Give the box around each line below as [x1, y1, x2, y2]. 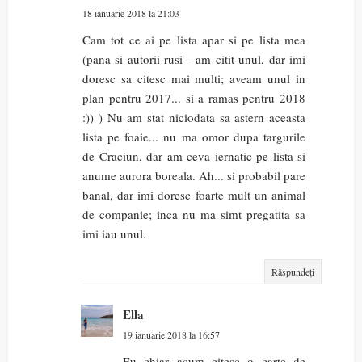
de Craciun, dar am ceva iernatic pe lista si [82, 148, 305, 165]
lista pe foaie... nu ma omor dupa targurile [82, 128, 305, 145]
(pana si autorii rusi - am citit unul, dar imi [82, 51, 305, 68]
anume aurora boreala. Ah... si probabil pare [82, 167, 305, 184]
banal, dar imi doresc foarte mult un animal [82, 187, 305, 204]
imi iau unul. [82, 225, 146, 242]
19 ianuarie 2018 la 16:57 [123, 328, 220, 342]
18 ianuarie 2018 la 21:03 [82, 6, 179, 20]
